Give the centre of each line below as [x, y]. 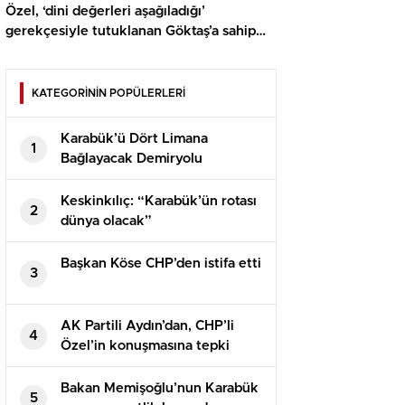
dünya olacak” [106, 221]
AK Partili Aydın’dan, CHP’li [147, 326]
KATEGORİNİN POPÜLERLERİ [108, 94]
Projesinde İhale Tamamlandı [152, 179]
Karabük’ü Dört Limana [134, 139]
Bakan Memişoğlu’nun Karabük [160, 389]
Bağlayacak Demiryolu [132, 159]
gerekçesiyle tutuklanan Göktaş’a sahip [131, 32]
